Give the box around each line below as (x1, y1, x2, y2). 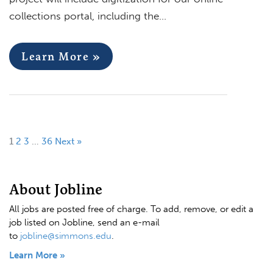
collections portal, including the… (9, 9, 166, 22)
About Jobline (9, 179, 102, 199)
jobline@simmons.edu (20, 230, 112, 241)
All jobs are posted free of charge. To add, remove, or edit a (9, 203, 253, 214)
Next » (55, 135, 82, 147)
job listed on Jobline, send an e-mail (9, 216, 160, 228)
